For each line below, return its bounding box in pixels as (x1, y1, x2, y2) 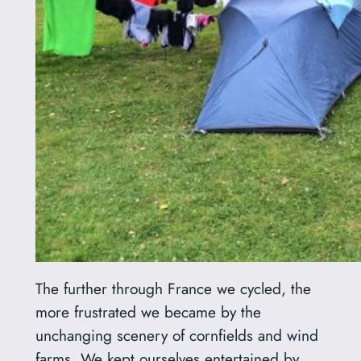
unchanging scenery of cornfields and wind (35, 324, 318, 347)
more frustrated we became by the (35, 301, 261, 324)
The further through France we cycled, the (35, 277, 311, 301)
